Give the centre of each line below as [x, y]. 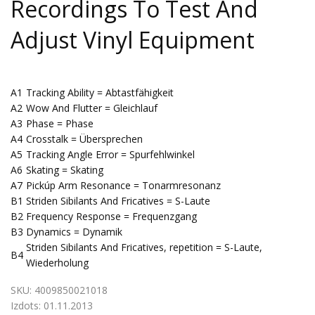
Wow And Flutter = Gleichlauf [92, 108]
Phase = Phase [60, 123]
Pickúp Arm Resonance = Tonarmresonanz [123, 185]
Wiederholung [57, 262]
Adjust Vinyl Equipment [133, 40]
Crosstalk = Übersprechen [84, 139]
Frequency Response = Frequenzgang [111, 216]
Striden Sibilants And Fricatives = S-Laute [118, 200]
